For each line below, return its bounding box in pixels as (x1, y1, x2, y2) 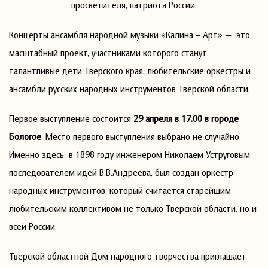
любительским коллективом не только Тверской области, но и (9, 202, 257, 214)
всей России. (9, 220, 81, 232)
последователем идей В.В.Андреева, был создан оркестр (9, 166, 233, 178)
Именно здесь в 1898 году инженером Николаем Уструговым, (9, 148, 252, 160)
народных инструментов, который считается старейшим (9, 184, 231, 196)
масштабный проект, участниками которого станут (9, 46, 207, 59)
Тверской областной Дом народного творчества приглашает (9, 249, 246, 262)
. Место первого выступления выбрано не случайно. (41, 130, 241, 142)
